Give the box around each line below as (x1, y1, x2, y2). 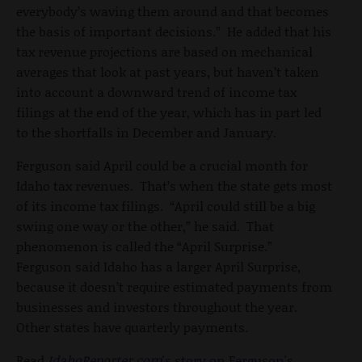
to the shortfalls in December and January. (16, 123, 276, 142)
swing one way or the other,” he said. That (16, 217, 274, 236)
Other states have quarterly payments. (16, 318, 248, 337)
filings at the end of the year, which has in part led (16, 103, 322, 122)
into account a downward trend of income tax (16, 82, 297, 102)
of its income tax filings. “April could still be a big (16, 196, 315, 216)
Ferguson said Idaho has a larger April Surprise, (16, 257, 301, 276)
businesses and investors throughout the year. (16, 297, 301, 317)
